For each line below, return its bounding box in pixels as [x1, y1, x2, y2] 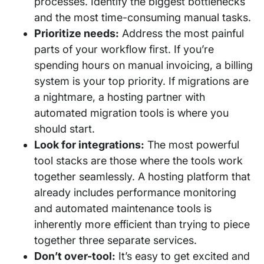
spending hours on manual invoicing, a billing [34, 58, 253, 71]
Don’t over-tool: [34, 249, 116, 262]
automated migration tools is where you [34, 106, 229, 119]
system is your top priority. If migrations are [34, 74, 249, 87]
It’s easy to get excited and [115, 249, 250, 262]
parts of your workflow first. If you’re [34, 42, 214, 55]
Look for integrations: [34, 138, 145, 151]
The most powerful [144, 138, 240, 151]
